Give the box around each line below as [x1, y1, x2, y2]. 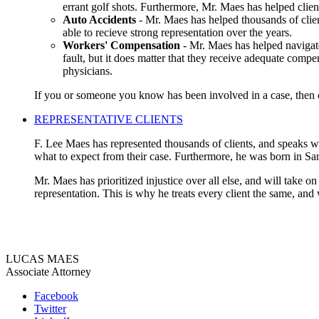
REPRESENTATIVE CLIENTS [34, 113, 183, 125]
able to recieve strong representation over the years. [63, 26, 292, 38]
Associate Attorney [6, 265, 91, 278]
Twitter [34, 302, 66, 315]
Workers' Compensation [63, 38, 180, 51]
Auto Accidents [63, 13, 136, 26]
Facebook [34, 289, 78, 302]
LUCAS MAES [6, 252, 79, 265]
